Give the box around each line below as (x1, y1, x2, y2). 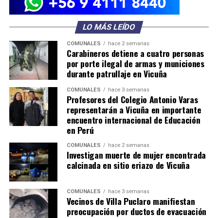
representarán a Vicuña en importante (66, 103, 201, 116)
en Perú (66, 124, 94, 137)
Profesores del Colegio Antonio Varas (66, 93, 198, 106)
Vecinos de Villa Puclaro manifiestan (66, 195, 195, 208)
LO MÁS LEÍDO (81, 22, 137, 32)
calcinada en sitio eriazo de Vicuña (66, 159, 190, 172)
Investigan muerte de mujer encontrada (66, 148, 206, 162)
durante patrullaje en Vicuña (66, 67, 167, 80)
